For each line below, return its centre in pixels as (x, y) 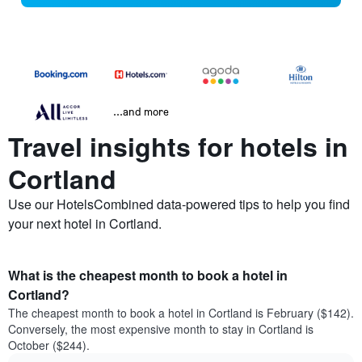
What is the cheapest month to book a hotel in (148, 276)
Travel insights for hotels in (178, 147)
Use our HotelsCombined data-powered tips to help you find (179, 204)
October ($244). (49, 345)
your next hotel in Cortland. (85, 224)
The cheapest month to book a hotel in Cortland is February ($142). (181, 313)
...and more (141, 112)
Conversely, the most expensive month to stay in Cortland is (161, 329)
